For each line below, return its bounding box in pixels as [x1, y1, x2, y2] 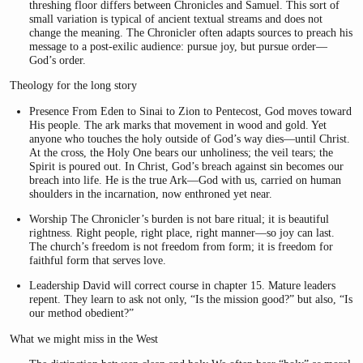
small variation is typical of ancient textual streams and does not [29, 11, 323, 25]
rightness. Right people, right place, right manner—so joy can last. [29, 225, 335, 239]
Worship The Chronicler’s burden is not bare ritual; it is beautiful [29, 211, 330, 225]
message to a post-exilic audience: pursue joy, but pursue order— [29, 39, 328, 53]
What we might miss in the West [10, 331, 158, 345]
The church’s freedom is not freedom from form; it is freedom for [29, 239, 334, 253]
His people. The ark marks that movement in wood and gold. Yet [29, 117, 327, 131]
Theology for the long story [10, 79, 137, 92]
